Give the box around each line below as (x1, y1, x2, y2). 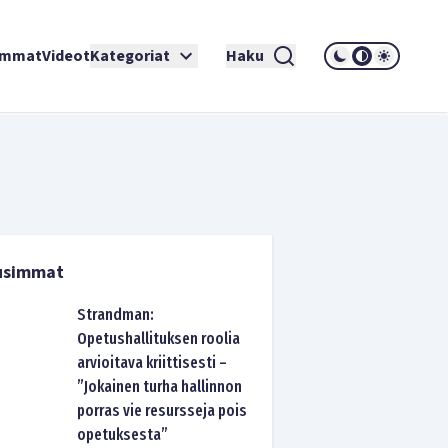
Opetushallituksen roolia (77, 329, 241, 348)
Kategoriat (90, 45, 170, 67)
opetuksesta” (77, 425, 169, 444)
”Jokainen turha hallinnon (77, 377, 243, 396)
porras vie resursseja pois (77, 401, 248, 420)
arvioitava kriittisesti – (77, 353, 228, 372)
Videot (42, 45, 90, 67)
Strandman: (77, 305, 155, 324)
